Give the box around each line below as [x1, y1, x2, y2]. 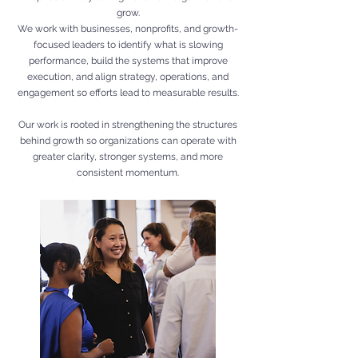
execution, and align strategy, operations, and [27, 71, 229, 82]
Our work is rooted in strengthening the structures [18, 119, 237, 130]
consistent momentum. [77, 167, 179, 178]
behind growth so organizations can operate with [19, 135, 237, 146]
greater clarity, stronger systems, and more [33, 151, 223, 162]
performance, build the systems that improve [28, 55, 228, 66]
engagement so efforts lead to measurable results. [17, 87, 239, 98]
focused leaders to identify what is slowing [33, 39, 223, 50]
